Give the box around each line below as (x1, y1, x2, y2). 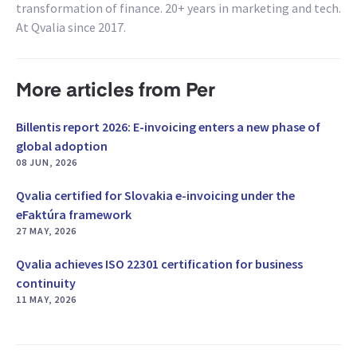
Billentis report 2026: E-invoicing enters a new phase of (16, 119, 320, 135)
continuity (16, 275, 76, 292)
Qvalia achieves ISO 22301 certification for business (16, 256, 303, 273)
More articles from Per (16, 82, 215, 102)
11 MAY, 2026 (16, 293, 76, 306)
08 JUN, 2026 (16, 156, 77, 169)
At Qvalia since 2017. (16, 19, 126, 36)
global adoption (16, 138, 108, 155)
